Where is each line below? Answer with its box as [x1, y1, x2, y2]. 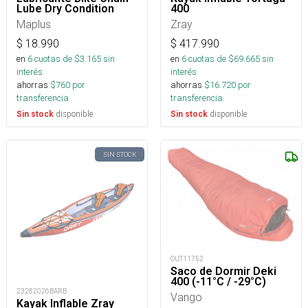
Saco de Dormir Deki [170, 264, 276, 278]
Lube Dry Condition [16, 2, 114, 16]
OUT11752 [170, 254, 203, 263]
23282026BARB [16, 287, 67, 296]
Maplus [16, 17, 51, 32]
